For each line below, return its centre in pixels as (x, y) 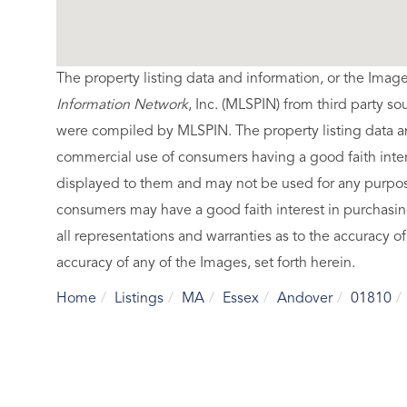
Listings (139, 298)
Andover (305, 298)
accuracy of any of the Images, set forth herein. (206, 263)
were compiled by (115, 131)
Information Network (122, 105)
